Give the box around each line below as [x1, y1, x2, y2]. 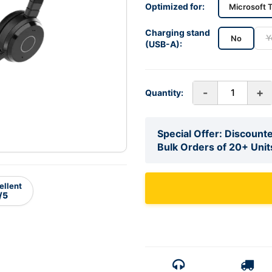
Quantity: [145, 87, 183, 98]
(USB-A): [145, 38, 182, 49]
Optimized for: [145, 1, 205, 12]
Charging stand [145, 27, 210, 38]
